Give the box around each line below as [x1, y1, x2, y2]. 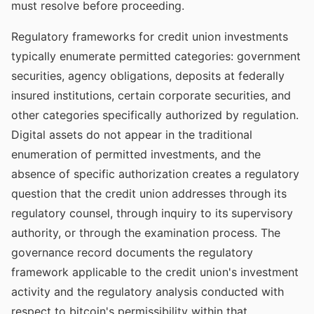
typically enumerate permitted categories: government [11, 49, 301, 63]
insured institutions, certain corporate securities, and [11, 88, 291, 102]
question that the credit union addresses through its [11, 186, 287, 200]
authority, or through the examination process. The [11, 226, 280, 240]
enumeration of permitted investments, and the [11, 147, 261, 161]
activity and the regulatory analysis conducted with [11, 285, 284, 299]
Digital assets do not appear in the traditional [11, 128, 252, 142]
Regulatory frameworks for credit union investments [11, 29, 288, 43]
